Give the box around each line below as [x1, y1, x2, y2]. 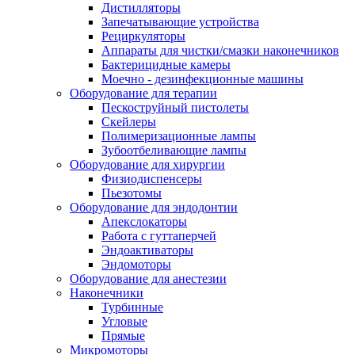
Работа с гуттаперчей [101, 228, 216, 242]
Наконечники [70, 285, 143, 300]
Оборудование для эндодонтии [70, 200, 238, 214]
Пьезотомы [101, 185, 162, 200]
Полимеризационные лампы [101, 128, 256, 143]
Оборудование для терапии [70, 86, 217, 100]
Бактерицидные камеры [101, 57, 231, 71]
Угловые [101, 314, 147, 328]
